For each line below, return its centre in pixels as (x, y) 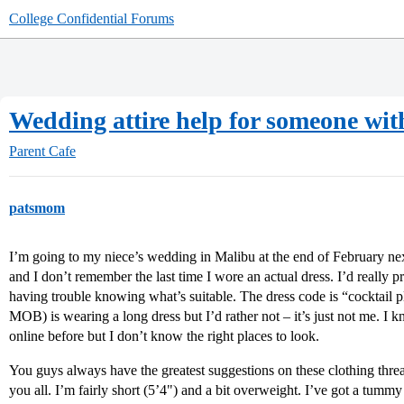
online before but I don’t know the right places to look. (164, 336)
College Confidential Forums (92, 18)
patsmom (37, 208)
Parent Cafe (42, 151)
